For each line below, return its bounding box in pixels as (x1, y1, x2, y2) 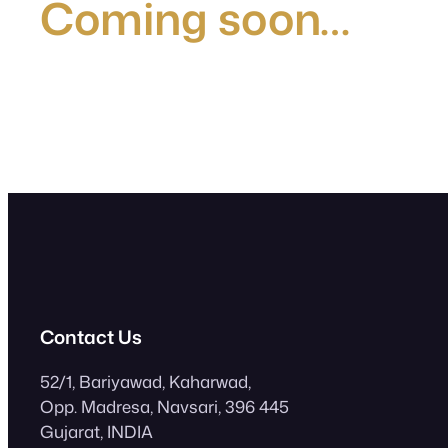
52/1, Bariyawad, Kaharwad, (40, 370, 251, 394)
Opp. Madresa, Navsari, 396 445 (40, 395, 289, 419)
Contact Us (40, 323, 142, 350)
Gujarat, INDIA (40, 420, 153, 444)
